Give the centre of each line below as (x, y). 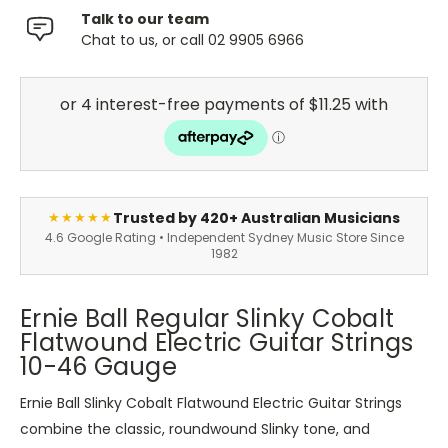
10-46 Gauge (98, 366)
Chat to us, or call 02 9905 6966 (192, 39)
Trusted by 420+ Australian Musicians (256, 217)
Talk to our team (145, 18)
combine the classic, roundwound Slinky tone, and (195, 428)
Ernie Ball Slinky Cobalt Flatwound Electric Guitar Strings (211, 402)
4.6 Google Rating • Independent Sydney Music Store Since (224, 237)
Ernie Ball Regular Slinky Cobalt (207, 318)
